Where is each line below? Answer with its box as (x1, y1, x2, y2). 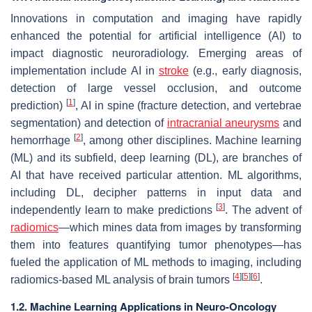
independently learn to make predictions (10, 203, 217, 216)
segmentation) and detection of (10, 116, 167, 129)
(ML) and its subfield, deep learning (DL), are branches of (10, 151, 302, 164)
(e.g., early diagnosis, (189, 64, 302, 77)
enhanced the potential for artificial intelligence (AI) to (10, 29, 302, 42)
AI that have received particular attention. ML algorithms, (10, 169, 302, 181)
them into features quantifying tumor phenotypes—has (10, 238, 302, 251)
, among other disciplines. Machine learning (83, 134, 302, 146)
